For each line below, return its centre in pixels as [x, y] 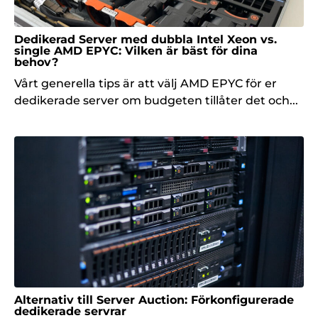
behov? [36, 62]
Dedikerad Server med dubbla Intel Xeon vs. [146, 39]
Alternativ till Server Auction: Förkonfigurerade [154, 300]
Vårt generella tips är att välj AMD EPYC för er [146, 83]
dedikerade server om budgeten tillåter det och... [156, 100]
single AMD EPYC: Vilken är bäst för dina [136, 50]
